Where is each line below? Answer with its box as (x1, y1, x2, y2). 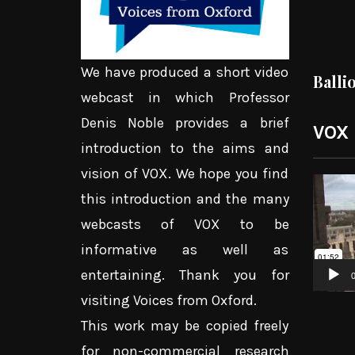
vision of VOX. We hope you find (81, 164, 289, 182)
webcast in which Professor (81, 88, 289, 106)
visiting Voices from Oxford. (81, 291, 257, 309)
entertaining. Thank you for (81, 265, 289, 284)
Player (311, 202, 350, 220)
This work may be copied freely (81, 316, 289, 334)
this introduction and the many (81, 189, 289, 208)
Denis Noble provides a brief (81, 113, 289, 132)
